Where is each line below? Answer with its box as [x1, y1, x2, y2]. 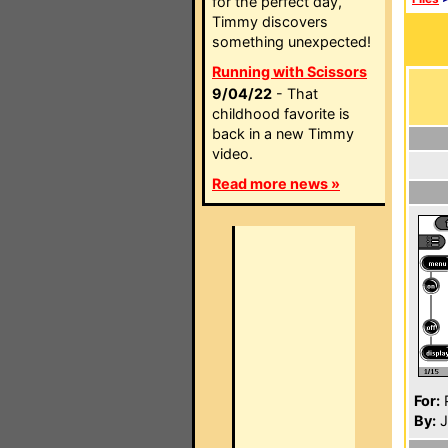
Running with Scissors [212, 63, 367, 80]
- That [272, 85, 318, 102]
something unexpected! [212, 33, 371, 50]
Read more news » [212, 175, 340, 192]
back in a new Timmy [212, 125, 354, 142]
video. [212, 145, 253, 162]
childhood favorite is [212, 105, 350, 122]
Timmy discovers [212, 13, 328, 30]
